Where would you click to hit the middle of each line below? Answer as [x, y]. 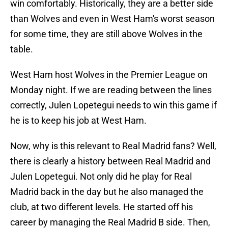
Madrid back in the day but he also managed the [107, 192]
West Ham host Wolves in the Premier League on [109, 75]
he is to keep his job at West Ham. [78, 121]
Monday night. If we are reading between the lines [111, 90]
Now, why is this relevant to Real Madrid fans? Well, [113, 146]
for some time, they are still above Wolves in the [106, 34]
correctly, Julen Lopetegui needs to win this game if [113, 105]
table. [22, 49]
